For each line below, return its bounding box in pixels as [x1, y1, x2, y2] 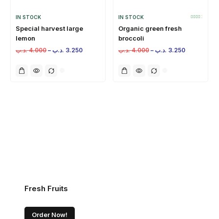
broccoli [118, 34, 144, 42]
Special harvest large [16, 24, 83, 32]
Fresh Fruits [24, 183, 68, 193]
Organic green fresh [118, 24, 182, 32]
